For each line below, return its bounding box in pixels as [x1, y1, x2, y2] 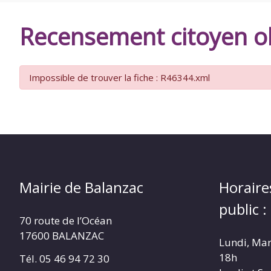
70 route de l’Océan [19, 214, 112, 228]
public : [219, 199, 267, 220]
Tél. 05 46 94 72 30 [19, 252, 109, 266]
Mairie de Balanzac [19, 177, 143, 198]
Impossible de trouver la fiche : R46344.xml [29, 71, 210, 84]
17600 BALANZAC [19, 229, 104, 243]
